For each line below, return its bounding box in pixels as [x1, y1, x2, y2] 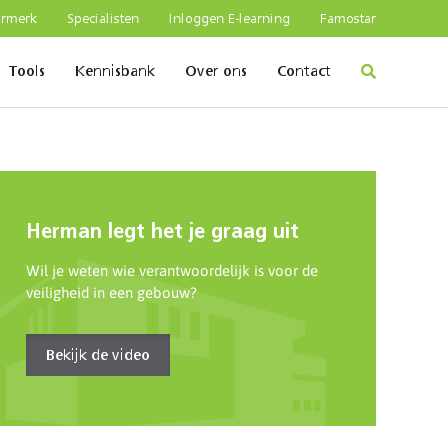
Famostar [320, 13, 376, 26]
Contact [277, 64, 331, 79]
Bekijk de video [46, 348, 150, 363]
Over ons [185, 64, 247, 79]
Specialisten [67, 13, 139, 26]
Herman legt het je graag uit [26, 222, 299, 243]
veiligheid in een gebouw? [26, 283, 197, 301]
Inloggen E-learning [169, 13, 290, 26]
